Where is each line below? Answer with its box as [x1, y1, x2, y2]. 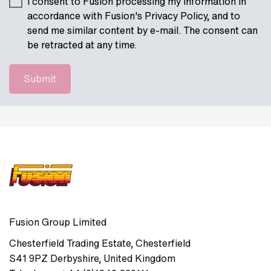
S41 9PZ [9, 251, 48, 266]
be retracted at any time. [27, 38, 137, 52]
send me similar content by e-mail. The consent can [27, 23, 258, 38]
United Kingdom [103, 251, 175, 266]
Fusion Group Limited [9, 215, 106, 229]
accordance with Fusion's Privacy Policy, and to [27, 8, 240, 23]
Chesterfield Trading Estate [9, 236, 131, 250]
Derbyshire [50, 251, 99, 266]
